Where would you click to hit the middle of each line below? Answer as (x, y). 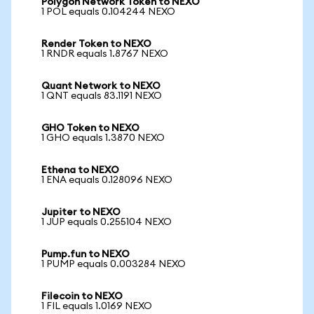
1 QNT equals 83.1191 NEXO (102, 96)
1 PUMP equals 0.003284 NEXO (114, 264)
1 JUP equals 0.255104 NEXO (107, 222)
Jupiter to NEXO (81, 212)
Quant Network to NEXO (101, 86)
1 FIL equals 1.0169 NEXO (97, 306)
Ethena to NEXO (80, 170)
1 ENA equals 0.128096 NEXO (107, 180)
